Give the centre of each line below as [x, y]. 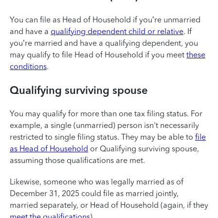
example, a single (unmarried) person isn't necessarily [104, 125]
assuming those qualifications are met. [77, 160]
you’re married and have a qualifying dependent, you [104, 43]
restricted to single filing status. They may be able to [102, 137]
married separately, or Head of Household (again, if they [109, 205]
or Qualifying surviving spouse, [144, 149]
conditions [28, 66]
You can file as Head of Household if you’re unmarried [105, 20]
